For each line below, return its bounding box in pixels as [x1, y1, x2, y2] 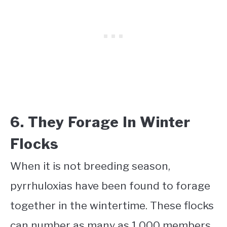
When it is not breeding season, [10, 160, 170, 173]
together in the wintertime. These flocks [10, 199, 214, 212]
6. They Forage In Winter [10, 113, 191, 131]
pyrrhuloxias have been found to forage [10, 179, 210, 193]
